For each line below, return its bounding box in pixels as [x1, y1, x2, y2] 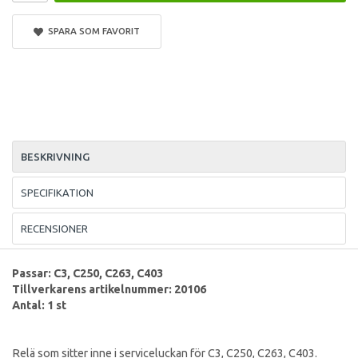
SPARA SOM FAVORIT [42, 25, 140, 36]
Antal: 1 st [12, 298, 66, 312]
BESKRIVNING [21, 150, 89, 162]
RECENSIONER [21, 222, 88, 234]
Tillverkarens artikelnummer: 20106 [12, 282, 206, 296]
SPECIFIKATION [21, 186, 93, 198]
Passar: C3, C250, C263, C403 [12, 266, 163, 280]
